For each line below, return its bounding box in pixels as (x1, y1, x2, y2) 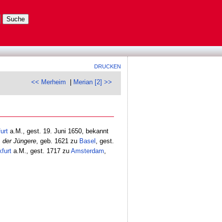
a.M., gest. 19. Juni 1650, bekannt (7, 127, 109, 135)
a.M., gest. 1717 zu (11, 147, 71, 155)
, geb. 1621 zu (36, 137, 79, 145)
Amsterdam (70, 147, 104, 155)
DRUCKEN (94, 63, 121, 69)
